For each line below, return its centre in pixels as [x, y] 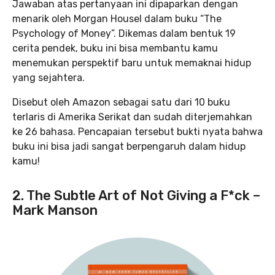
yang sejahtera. [48, 77]
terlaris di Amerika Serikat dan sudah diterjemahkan [132, 117]
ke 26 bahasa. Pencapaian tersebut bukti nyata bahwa [137, 131]
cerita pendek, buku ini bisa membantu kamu [115, 48]
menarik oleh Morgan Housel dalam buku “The [117, 18]
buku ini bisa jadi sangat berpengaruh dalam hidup [129, 146]
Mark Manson [55, 210]
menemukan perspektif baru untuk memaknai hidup [132, 63]
